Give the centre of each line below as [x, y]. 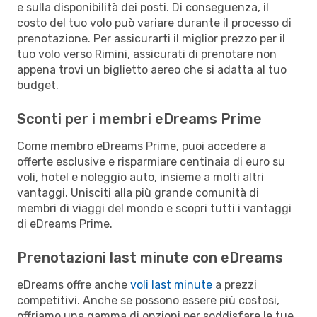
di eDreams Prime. [65, 224]
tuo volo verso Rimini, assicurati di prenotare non [147, 54]
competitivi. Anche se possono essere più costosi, [148, 300]
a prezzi [235, 284]
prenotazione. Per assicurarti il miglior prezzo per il [151, 38]
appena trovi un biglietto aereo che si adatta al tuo [152, 69]
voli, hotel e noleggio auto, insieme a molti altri [140, 177]
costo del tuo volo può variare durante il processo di [154, 23]
